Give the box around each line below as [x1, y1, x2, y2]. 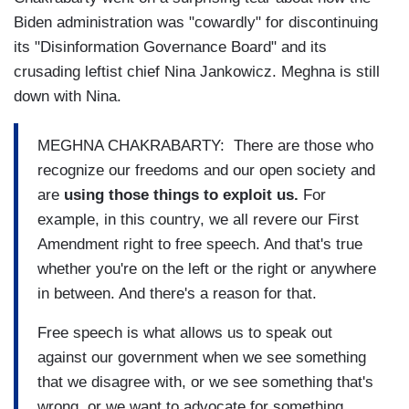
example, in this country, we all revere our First [37, 210, 359, 228]
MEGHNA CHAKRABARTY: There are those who [37, 136, 373, 154]
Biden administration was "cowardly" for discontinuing [14, 14, 378, 32]
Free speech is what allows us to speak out [37, 323, 332, 341]
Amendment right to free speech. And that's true [37, 235, 362, 253]
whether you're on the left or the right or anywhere [37, 259, 376, 278]
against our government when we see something [37, 348, 366, 366]
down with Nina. [14, 88, 126, 106]
